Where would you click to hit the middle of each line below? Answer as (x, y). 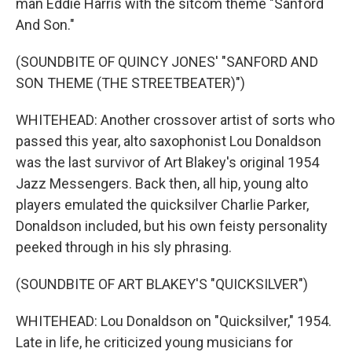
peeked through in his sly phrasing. (124, 247)
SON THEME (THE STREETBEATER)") (130, 83)
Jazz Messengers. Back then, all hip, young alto (162, 184)
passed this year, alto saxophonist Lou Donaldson (169, 141)
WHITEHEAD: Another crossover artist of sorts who (175, 120)
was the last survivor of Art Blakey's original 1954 (167, 163)
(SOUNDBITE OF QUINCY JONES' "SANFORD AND (167, 62)
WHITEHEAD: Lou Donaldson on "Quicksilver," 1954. (174, 321)
